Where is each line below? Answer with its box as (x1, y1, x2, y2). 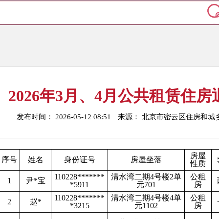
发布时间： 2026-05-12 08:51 (17, 113, 111, 121)
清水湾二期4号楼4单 (111, 194, 181, 202)
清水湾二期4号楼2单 (111, 173, 181, 181)
